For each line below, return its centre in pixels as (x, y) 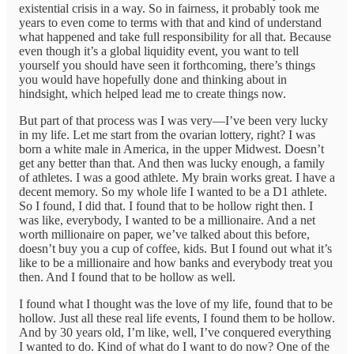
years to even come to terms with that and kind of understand (170, 23)
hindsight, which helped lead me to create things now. (153, 94)
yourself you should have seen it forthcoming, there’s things (167, 66)
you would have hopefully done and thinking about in (153, 80)
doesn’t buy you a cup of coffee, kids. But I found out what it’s (175, 249)
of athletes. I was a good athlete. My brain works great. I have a (177, 178)
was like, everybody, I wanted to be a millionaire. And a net (167, 220)
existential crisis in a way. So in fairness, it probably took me (169, 9)
